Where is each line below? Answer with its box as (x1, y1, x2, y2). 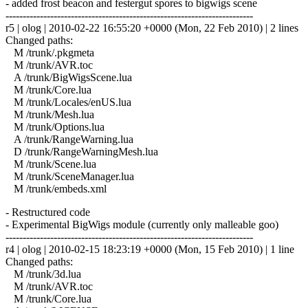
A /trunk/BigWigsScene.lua (5, 71, 132, 83)
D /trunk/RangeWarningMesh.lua (5, 145, 158, 157)
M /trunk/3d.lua (5, 267, 81, 280)
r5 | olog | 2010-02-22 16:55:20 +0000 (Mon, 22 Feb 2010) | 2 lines (5, 21, 298, 34)
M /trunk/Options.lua (5, 120, 104, 133)
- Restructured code (5, 206, 90, 218)
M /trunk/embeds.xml (5, 182, 107, 195)
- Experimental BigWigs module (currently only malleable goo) (5, 218, 278, 230)
